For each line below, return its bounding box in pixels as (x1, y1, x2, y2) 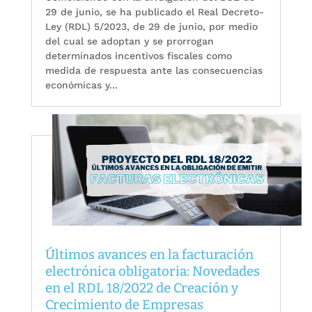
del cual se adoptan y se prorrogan (45, 36, 214, 47)
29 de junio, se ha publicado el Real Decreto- (45, 6, 264, 18)
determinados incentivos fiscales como (45, 50, 232, 62)
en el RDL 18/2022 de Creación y (45, 279, 238, 296)
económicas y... (45, 79, 118, 91)
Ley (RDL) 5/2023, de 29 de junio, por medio (45, 21, 258, 33)
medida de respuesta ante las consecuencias (45, 65, 263, 77)
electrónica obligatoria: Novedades (45, 263, 260, 279)
